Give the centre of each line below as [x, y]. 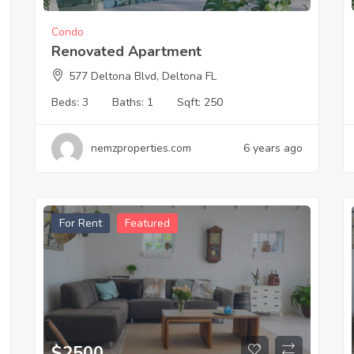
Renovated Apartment [126, 51]
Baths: [129, 102]
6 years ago [273, 148]
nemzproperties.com [141, 148]
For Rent [80, 223]
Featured [147, 223]
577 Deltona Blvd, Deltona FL [142, 76]
